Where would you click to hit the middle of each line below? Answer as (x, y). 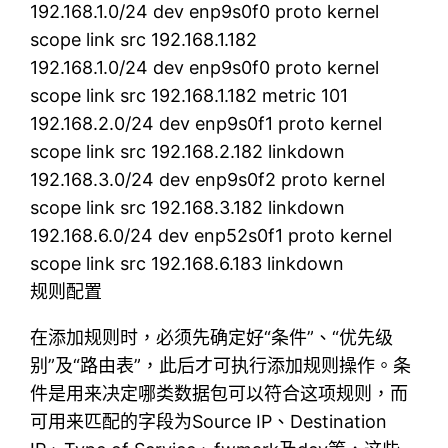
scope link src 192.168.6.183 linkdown (187, 263)
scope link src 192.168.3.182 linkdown (188, 207)
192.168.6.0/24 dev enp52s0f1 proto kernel (211, 235)
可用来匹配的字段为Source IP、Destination (209, 421)
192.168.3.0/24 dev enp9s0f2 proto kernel (208, 179)
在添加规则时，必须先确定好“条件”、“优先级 (212, 337)
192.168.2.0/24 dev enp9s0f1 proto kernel (206, 123)
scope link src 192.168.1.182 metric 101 (189, 95)
